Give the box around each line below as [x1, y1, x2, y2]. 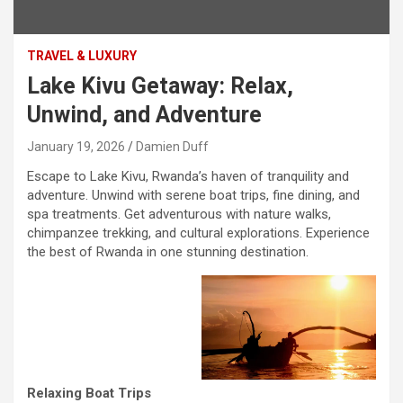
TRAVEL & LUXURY [27, 48, 137, 63]
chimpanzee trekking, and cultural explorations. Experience [27, 224, 370, 241]
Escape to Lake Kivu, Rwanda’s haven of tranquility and [27, 167, 349, 184]
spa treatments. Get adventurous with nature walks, [27, 205, 331, 222]
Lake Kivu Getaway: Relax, [27, 72, 293, 99]
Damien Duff [136, 139, 209, 154]
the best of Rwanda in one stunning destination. [27, 243, 309, 260]
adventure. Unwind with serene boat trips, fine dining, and [27, 186, 360, 203]
